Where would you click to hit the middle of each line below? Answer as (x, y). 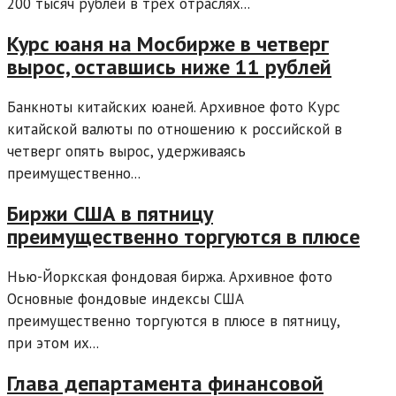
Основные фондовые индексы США (126, 298)
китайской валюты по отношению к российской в (175, 129)
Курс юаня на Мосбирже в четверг (168, 44)
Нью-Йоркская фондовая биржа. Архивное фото (170, 276)
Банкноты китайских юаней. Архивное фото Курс (174, 107)
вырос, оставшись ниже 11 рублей (169, 67)
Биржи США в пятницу (110, 213)
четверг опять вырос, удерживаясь (126, 151)
